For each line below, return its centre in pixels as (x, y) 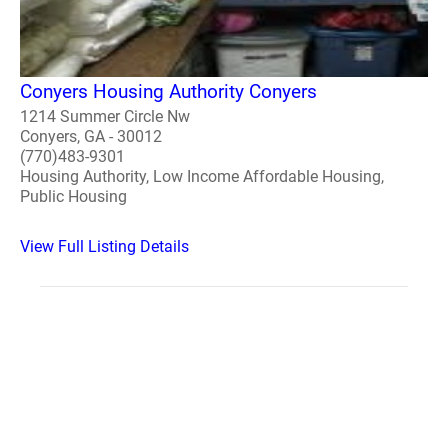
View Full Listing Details (104, 246)
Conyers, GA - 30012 (91, 136)
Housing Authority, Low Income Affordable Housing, (202, 176)
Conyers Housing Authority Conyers (168, 91)
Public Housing (73, 196)
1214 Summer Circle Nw (105, 116)
